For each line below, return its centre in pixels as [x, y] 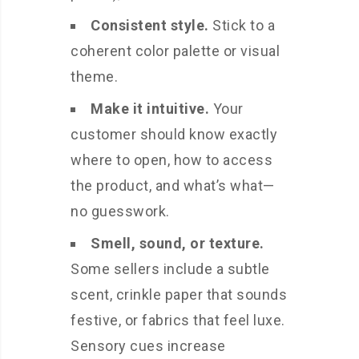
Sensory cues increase [148, 346]
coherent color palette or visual [175, 51]
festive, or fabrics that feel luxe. [178, 321]
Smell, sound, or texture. [177, 244]
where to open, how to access [171, 160]
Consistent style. [150, 26]
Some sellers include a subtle [170, 269]
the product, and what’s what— [173, 186]
